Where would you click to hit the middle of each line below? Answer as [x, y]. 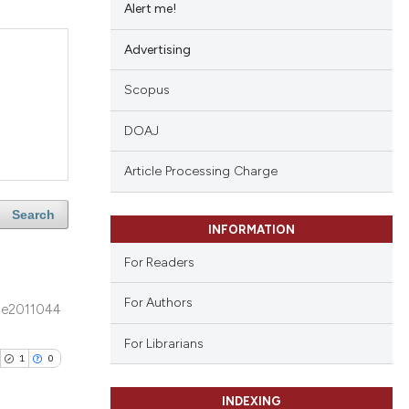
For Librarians [163, 343]
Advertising [157, 49]
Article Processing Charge [200, 172]
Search [33, 215]
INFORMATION [251, 229]
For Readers [159, 262]
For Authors [158, 303]
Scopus [147, 90]
